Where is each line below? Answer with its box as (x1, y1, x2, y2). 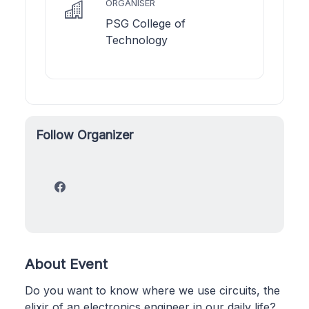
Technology (106, 32, 168, 47)
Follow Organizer (36, 127, 133, 142)
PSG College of (106, 16, 186, 30)
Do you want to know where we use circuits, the (25, 283, 280, 297)
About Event (25, 255, 108, 272)
